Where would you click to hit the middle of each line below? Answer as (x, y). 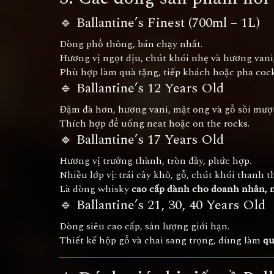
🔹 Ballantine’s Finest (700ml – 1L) (160, 23)
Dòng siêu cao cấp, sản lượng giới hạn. (144, 226)
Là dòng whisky (95, 189)
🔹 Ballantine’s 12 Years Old (142, 88)
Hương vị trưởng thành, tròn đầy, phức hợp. (155, 161)
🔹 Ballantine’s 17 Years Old (142, 140)
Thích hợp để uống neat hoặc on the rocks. (154, 124)
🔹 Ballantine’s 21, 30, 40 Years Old (162, 205)
